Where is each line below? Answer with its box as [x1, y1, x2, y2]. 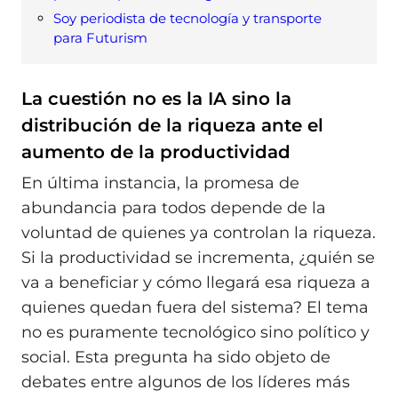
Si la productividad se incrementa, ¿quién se [21, 248, 375, 268]
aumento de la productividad [21, 140, 291, 163]
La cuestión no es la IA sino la [21, 87, 291, 109]
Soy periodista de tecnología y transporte [53, 9, 322, 27]
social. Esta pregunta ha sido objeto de [21, 347, 330, 368]
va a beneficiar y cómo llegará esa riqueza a [21, 273, 370, 293]
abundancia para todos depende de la [21, 198, 326, 219]
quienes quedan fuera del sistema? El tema [21, 298, 369, 318]
